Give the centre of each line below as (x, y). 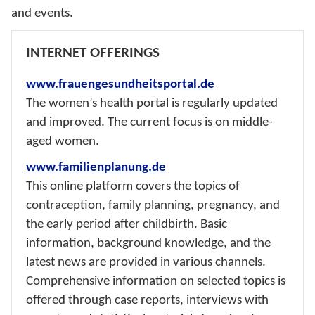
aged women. (63, 141)
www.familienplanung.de (96, 167)
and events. (42, 13)
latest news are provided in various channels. (146, 262)
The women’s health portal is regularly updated (152, 103)
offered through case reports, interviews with (147, 300)
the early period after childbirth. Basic (127, 224)
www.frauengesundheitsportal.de (120, 84)
